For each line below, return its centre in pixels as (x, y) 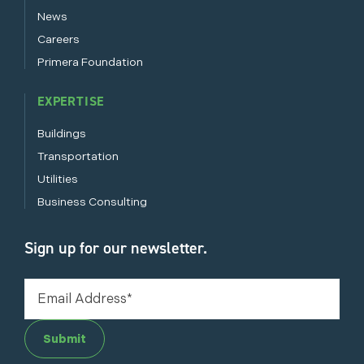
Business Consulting (92, 201)
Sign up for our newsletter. (116, 247)
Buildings (62, 133)
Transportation (78, 156)
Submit (65, 338)
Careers (58, 39)
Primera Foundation (90, 61)
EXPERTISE (71, 101)
